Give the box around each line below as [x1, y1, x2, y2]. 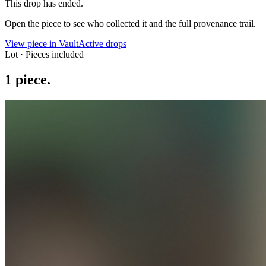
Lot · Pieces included [5, 49, 84, 59]
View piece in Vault [5, 38, 78, 49]
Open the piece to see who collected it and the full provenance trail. [5, 18, 256, 28]
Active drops [78, 38, 126, 49]
